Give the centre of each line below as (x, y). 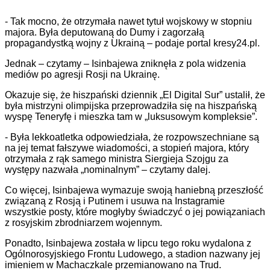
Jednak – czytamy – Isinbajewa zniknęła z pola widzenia (125, 64)
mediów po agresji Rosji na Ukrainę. (82, 75)
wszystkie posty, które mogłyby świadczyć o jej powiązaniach (135, 212)
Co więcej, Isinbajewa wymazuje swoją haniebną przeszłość (134, 190)
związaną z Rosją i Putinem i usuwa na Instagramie (115, 201)
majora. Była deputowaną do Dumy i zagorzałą (105, 33)
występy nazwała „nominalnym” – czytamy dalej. (108, 170)
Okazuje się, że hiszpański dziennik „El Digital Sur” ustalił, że (135, 95)
